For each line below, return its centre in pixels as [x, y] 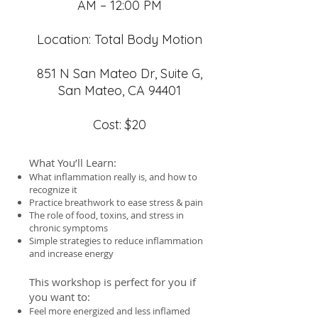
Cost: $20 [119, 125]
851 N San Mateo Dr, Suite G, [119, 73]
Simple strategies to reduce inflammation [116, 241]
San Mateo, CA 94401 [119, 91]
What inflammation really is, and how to [113, 177]
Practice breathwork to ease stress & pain [116, 202]
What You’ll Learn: [73, 163]
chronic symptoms [68, 228]
